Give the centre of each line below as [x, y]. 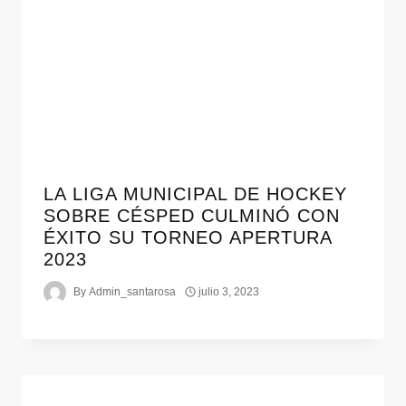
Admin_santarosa [133, 292]
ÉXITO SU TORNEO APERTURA [188, 237]
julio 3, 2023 [229, 292]
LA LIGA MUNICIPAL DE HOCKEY [195, 193]
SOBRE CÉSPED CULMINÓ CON [192, 215]
